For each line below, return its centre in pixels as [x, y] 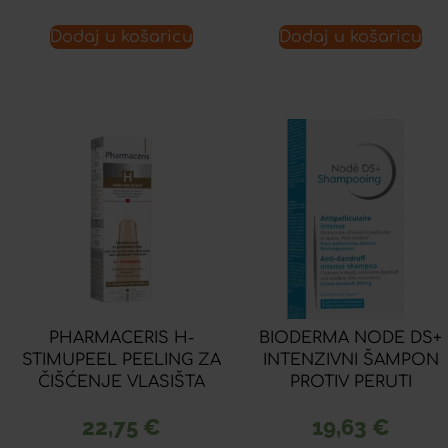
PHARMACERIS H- [121, 337]
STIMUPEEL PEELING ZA [121, 359]
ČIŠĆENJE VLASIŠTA [121, 381]
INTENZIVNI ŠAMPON [350, 359]
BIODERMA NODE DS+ [351, 337]
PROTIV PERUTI [350, 381]
